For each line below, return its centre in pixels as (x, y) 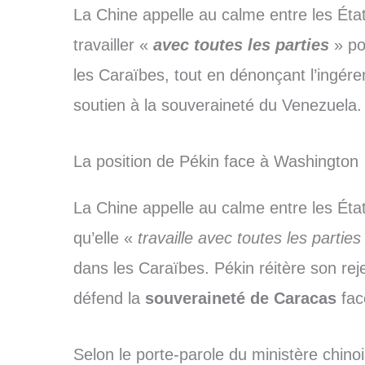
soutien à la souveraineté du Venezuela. (217, 106)
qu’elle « (103, 238)
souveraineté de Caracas (240, 299)
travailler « (113, 45)
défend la (109, 299)
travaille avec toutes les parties (246, 238)
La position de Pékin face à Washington (215, 162)
